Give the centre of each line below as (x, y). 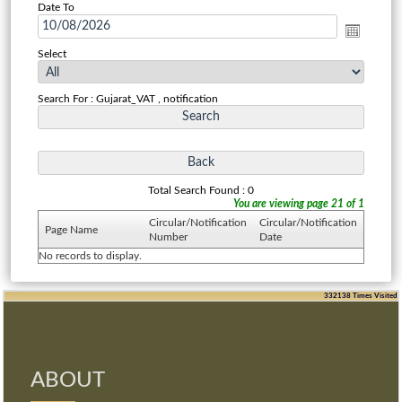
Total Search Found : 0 (201, 190)
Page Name (71, 229)
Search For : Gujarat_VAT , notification (127, 98)
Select (52, 53)
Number (168, 236)
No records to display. (90, 255)
